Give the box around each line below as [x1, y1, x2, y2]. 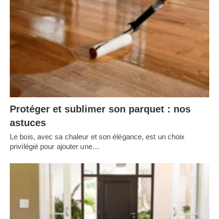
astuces [10, 117, 46, 128]
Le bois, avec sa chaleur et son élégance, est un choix [10, 132, 185, 141]
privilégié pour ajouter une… [10, 142, 100, 151]
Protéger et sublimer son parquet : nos [10, 103, 191, 114]
